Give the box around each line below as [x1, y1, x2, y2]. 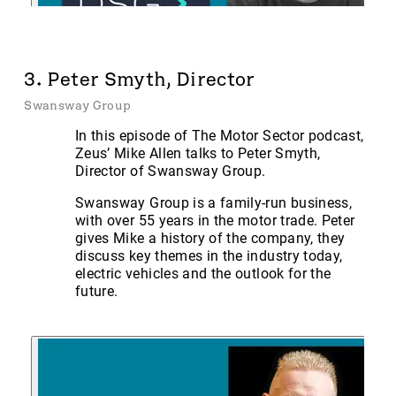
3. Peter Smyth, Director [24, 68, 255, 91]
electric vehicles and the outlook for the [75, 264, 331, 282]
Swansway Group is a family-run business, [75, 194, 353, 211]
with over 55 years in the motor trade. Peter [75, 211, 355, 229]
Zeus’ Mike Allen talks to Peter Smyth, [75, 144, 321, 162]
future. [75, 282, 118, 300]
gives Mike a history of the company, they [75, 229, 346, 247]
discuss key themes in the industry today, [75, 247, 343, 264]
